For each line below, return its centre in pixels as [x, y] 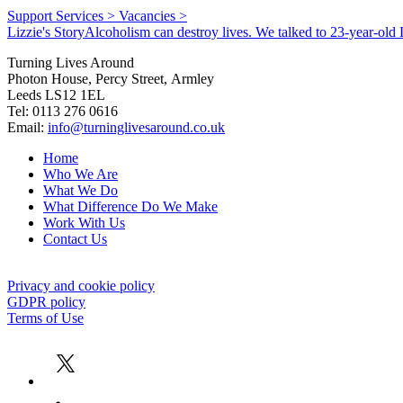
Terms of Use [45, 318]
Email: [27, 127]
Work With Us [84, 222]
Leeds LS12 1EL [56, 94]
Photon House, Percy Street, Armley [111, 78]
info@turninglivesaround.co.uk [136, 127]
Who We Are [81, 174]
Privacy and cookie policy [81, 285]
